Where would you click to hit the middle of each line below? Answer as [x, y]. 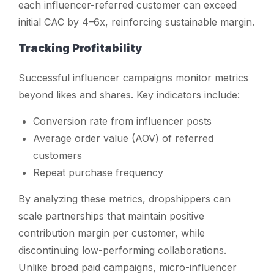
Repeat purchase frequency [98, 172]
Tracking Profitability [80, 48]
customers [57, 155]
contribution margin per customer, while [112, 233]
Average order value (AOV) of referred [123, 138]
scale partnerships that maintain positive [111, 216]
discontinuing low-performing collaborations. [122, 250]
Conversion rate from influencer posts [122, 121]
